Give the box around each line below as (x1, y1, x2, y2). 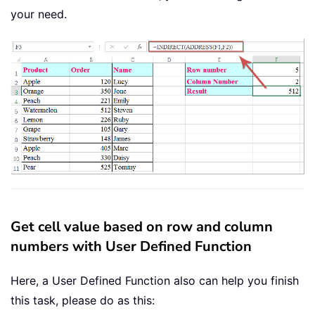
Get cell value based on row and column (11, 217, 273, 237)
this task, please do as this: (11, 293, 155, 308)
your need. (11, 7, 67, 22)
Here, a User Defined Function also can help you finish (11, 274, 299, 288)
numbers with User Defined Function (11, 237, 252, 257)
